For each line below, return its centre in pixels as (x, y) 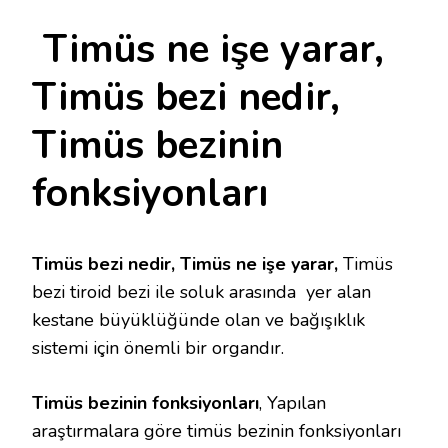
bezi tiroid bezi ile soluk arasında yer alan (201, 292)
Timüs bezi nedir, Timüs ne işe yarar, (185, 264)
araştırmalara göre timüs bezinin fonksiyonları (216, 431)
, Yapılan (292, 403)
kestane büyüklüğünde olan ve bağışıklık (198, 320)
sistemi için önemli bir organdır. (158, 348)
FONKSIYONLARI (296, 148)
